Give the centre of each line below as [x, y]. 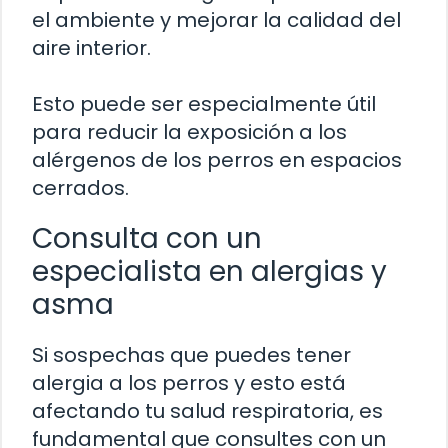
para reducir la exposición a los [189, 131]
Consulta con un [147, 238]
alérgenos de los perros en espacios [217, 159]
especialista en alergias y [209, 271]
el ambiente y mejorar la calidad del [216, 19]
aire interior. [91, 47]
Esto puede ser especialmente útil [204, 103]
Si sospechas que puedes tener [191, 354]
